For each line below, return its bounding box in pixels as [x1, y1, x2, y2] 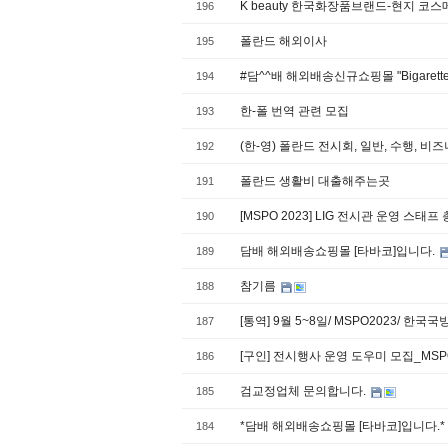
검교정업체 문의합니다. [240, 384, 369, 398]
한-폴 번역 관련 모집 [240, 104, 349, 118]
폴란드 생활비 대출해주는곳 [240, 174, 390, 188]
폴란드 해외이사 [240, 34, 327, 48]
